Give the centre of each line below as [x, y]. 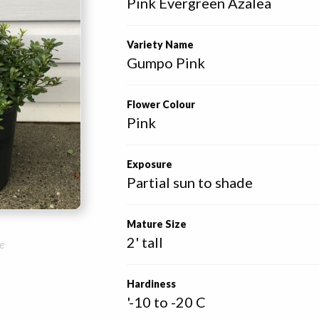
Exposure [150, 164]
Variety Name [161, 45]
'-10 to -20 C [167, 302]
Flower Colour [161, 104]
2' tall [145, 242]
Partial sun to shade [190, 182]
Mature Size [157, 224]
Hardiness [152, 284]
